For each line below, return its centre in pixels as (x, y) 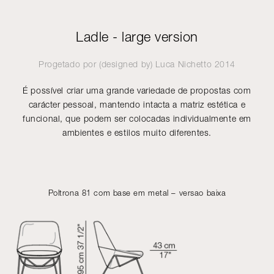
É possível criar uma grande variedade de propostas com (137, 90)
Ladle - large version (137, 37)
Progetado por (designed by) (97, 64)
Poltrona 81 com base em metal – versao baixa (137, 193)
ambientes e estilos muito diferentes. (137, 132)
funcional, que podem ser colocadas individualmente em (137, 118)
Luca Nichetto (183, 64)
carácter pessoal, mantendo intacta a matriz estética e (137, 104)
